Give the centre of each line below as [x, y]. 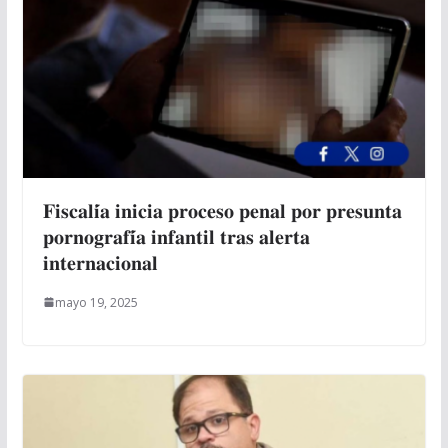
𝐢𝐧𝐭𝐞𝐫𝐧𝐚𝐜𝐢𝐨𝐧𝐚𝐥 [100, 262]
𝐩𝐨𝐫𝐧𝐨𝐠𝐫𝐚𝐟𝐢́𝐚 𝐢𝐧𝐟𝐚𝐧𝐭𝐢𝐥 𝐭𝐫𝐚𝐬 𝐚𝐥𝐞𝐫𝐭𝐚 [176, 236]
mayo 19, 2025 [96, 302]
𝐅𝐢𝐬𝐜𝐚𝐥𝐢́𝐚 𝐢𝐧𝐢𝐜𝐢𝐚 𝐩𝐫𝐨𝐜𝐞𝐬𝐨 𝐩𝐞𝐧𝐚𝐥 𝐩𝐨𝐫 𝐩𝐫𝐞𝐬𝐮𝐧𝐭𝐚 [222, 210]
